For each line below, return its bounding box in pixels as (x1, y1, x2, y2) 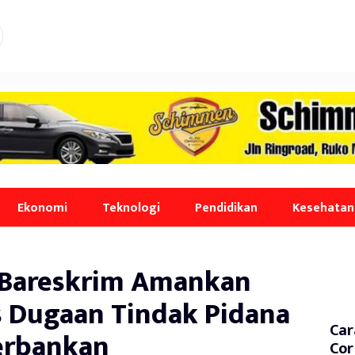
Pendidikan (195, 197, 258, 218)
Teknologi (102, 197, 160, 218)
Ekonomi (17, 197, 67, 218)
